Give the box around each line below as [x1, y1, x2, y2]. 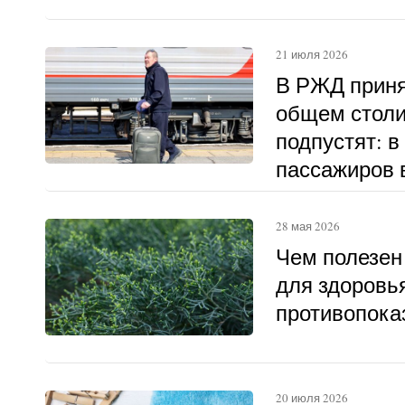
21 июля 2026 [275, 45, 348, 62]
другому [275, 182, 356, 212]
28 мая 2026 [275, 217, 340, 234]
